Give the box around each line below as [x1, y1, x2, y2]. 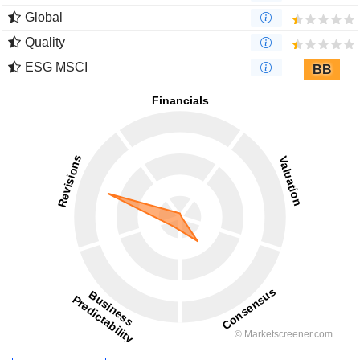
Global [25, 10, 63, 25]
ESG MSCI [25, 60, 88, 75]
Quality [25, 35, 65, 50]
